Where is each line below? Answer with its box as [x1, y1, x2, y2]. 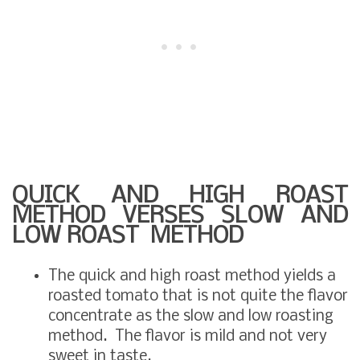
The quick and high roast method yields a [48, 268, 336, 284]
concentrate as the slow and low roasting [48, 308, 333, 325]
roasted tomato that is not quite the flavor [48, 288, 348, 305]
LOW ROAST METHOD [12, 223, 243, 249]
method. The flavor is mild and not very [48, 328, 327, 345]
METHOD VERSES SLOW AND [12, 203, 348, 229]
